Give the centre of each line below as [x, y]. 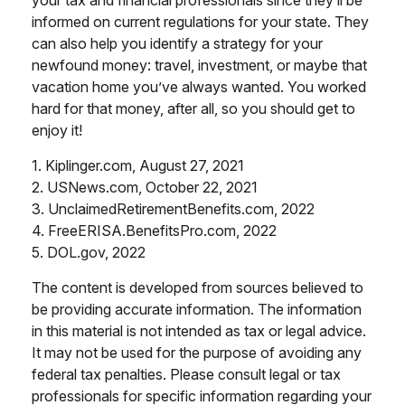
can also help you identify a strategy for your [177, 44]
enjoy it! [57, 131]
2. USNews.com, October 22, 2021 [145, 188]
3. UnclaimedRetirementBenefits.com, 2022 [173, 209]
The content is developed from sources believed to [198, 288]
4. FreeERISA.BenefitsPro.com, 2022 [154, 231]
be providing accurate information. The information [197, 310]
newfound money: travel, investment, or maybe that [199, 66]
